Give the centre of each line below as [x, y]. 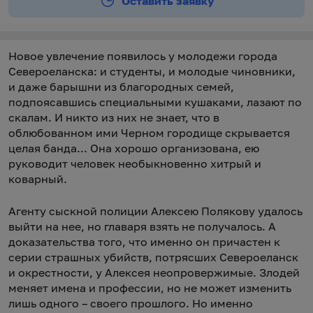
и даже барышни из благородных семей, [121, 87]
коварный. [38, 179]
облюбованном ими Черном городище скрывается [149, 133]
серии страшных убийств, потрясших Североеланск [153, 257]
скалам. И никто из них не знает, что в [114, 117]
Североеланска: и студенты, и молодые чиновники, [152, 71]
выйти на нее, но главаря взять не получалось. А [142, 226]
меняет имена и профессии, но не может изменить [150, 288]
